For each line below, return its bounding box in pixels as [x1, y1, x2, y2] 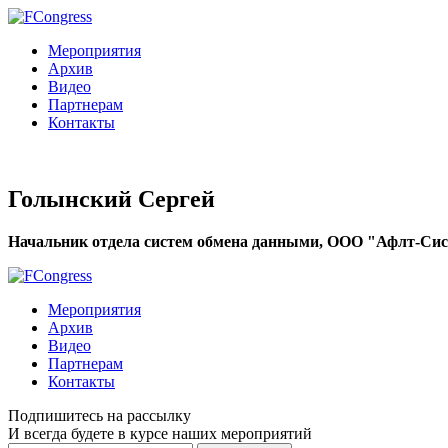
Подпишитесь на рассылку [8, 406, 191, 424]
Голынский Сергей [8, 185, 215, 212]
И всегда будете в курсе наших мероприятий [8, 424, 312, 442]
